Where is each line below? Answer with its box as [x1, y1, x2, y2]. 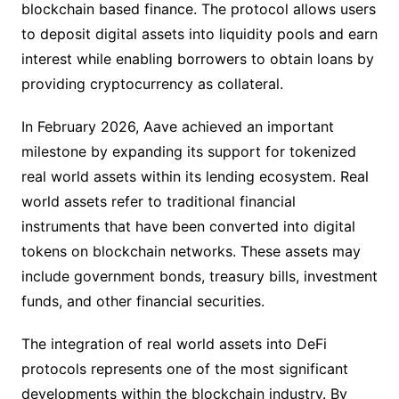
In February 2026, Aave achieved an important [20, 118, 334, 135]
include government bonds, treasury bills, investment [20, 267, 378, 285]
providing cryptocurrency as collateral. [20, 75, 283, 93]
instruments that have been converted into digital [20, 217, 355, 235]
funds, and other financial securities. [20, 292, 265, 310]
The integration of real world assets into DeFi [20, 335, 327, 353]
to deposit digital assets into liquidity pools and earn [20, 25, 378, 43]
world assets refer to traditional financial [20, 192, 296, 210]
